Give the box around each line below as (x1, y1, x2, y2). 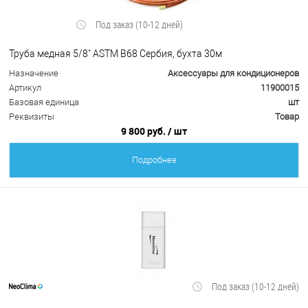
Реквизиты (9, 111, 54, 122)
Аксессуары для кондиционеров (168, 68, 299, 79)
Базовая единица (9, 97, 79, 108)
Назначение (9, 68, 58, 79)
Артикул (9, 82, 41, 93)
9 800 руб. (121, 124, 168, 138)
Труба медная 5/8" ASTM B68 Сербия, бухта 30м (9, 47, 222, 59)
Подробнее (131, 155, 177, 166)
